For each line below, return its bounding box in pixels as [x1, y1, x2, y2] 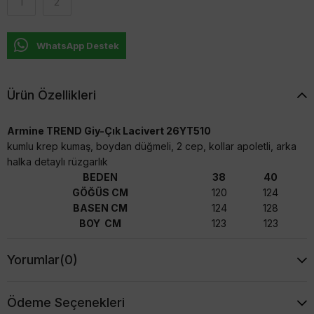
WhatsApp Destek [36, 39, 119, 51]
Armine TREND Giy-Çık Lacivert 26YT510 [7, 125, 211, 137]
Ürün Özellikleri [7, 88, 96, 103]
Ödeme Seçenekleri [7, 295, 125, 310]
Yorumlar [7, 252, 60, 268]
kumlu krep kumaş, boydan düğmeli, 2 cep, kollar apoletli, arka [7, 140, 296, 153]
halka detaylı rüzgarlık [7, 156, 108, 168]
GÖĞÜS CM [72, 186, 128, 199]
